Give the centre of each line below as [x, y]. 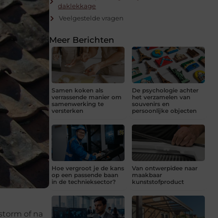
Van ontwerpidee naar [165, 168]
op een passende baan [85, 175]
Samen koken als [77, 90]
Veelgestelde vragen [91, 18]
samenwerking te [78, 104]
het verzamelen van [161, 97]
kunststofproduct [158, 182]
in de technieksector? [84, 182]
